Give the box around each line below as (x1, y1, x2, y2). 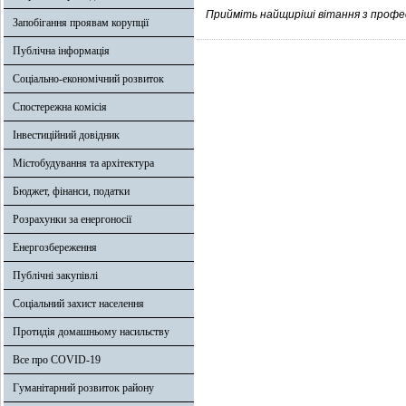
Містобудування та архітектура (13, 157, 154, 169)
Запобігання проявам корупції (13, 16, 149, 29)
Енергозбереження (13, 241, 97, 254)
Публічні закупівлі (13, 269, 98, 282)
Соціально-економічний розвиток (13, 72, 164, 85)
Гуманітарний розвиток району (13, 382, 154, 394)
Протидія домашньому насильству (13, 325, 169, 338)
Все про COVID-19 (13, 353, 101, 366)
